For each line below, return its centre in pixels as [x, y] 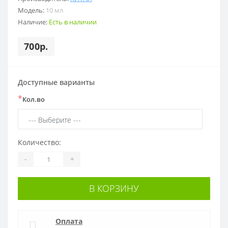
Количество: [39, 142]
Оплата [69, 221]
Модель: [32, 10]
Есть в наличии [73, 22]
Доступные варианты [56, 82]
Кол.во [34, 99]
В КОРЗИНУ [114, 188]
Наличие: [33, 22]
